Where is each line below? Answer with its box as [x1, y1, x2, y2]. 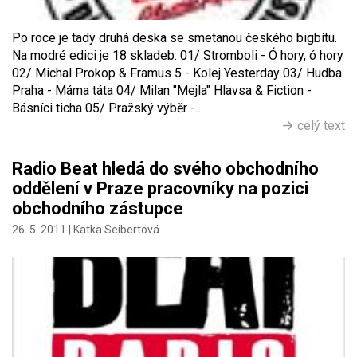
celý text [297, 118, 345, 134]
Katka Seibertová [73, 223, 159, 237]
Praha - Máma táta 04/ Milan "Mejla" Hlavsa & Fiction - [12, 83, 312, 99]
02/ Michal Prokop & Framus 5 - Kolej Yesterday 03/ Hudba [12, 65, 342, 81]
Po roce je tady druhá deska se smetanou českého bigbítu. [12, 30, 337, 46]
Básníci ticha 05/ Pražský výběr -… [12, 100, 203, 116]
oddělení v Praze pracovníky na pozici [12, 178, 308, 199]
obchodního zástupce [12, 198, 183, 219]
